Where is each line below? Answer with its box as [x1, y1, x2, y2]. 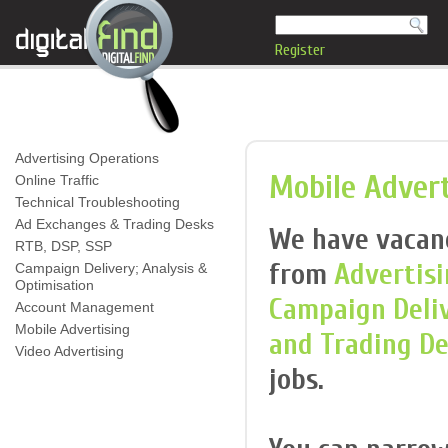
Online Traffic [15, 172, 99, 188]
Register [275, 41, 325, 59]
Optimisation [15, 277, 94, 293]
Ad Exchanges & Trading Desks [15, 216, 214, 232]
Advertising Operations [15, 150, 159, 166]
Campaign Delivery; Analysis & [15, 260, 207, 276]
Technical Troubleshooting [15, 194, 180, 210]
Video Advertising [15, 343, 124, 359]
